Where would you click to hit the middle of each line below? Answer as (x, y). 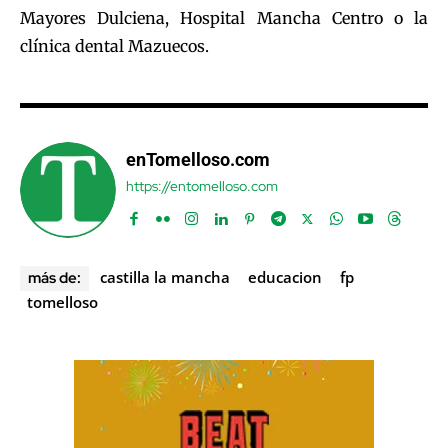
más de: (54, 278)
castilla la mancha (165, 277)
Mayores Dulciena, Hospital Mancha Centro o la (224, 18)
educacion (285, 277)
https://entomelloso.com (202, 186)
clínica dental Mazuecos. (114, 46)
